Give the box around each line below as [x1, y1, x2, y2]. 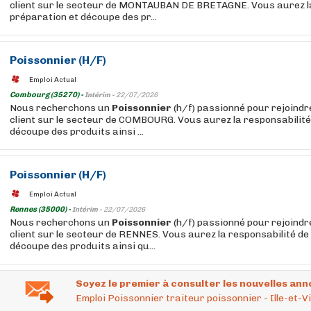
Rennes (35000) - [10, 205, 72, 214]
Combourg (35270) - [10, 90, 85, 99]
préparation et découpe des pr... [10, 11, 157, 23]
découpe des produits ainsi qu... [10, 240, 155, 252]
